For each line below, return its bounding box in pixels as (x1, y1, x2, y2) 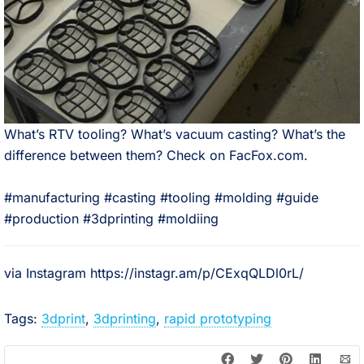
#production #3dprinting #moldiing (4, 210, 219, 227)
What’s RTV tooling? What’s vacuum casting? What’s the (4, 126, 345, 142)
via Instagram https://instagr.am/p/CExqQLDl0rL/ (4, 265, 304, 281)
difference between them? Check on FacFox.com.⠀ (4, 147, 318, 163)
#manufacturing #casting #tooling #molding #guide (4, 189, 318, 206)
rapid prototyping (164, 310, 271, 327)
